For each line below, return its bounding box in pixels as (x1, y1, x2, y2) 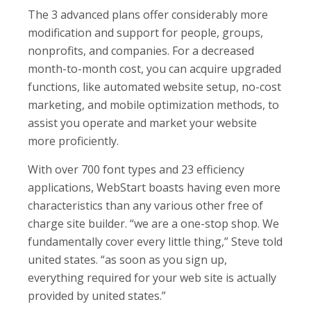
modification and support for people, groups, (28, 24, 263, 40)
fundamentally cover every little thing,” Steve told (28, 233, 283, 249)
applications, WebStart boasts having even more (28, 179, 280, 195)
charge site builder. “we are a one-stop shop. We (28, 215, 279, 231)
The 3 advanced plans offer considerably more (28, 6, 268, 22)
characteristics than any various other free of (28, 197, 263, 213)
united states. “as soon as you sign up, (28, 251, 227, 267)
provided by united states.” (28, 287, 166, 303)
